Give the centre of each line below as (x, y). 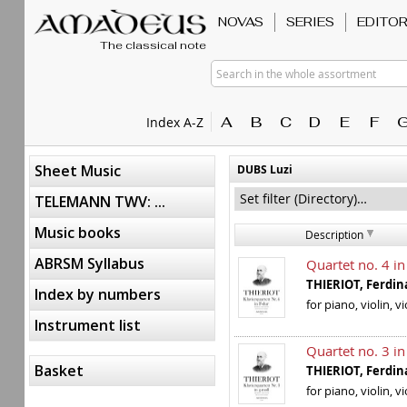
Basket (59, 371)
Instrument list (88, 325)
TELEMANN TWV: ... (100, 202)
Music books (78, 233)
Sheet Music (78, 171)
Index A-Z (179, 122)
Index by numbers (98, 294)
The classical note (153, 45)
